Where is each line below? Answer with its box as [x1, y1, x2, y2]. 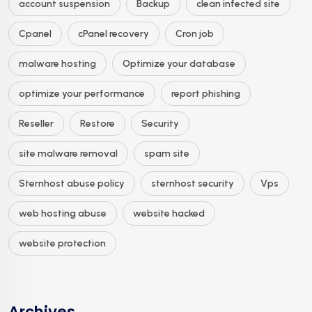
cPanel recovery [78, 27, 149, 40]
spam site [144, 147, 189, 159]
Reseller [19, 117, 54, 130]
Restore [80, 117, 115, 130]
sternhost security [151, 177, 234, 189]
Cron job [175, 27, 214, 40]
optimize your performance [19, 87, 145, 100]
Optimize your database [123, 57, 235, 70]
